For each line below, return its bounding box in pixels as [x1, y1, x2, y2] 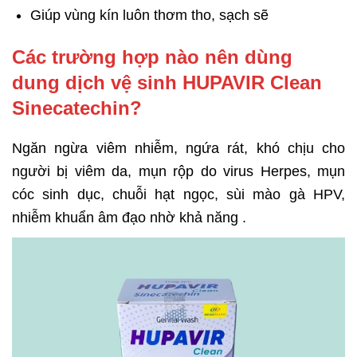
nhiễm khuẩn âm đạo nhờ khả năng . [12, 210, 246, 226]
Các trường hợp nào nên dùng [12, 46, 292, 69]
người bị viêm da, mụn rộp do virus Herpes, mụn [12, 163, 345, 180]
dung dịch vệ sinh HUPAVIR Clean [12, 72, 322, 94]
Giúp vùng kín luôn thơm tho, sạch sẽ [30, 7, 269, 24]
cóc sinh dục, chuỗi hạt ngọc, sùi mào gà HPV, [12, 186, 345, 203]
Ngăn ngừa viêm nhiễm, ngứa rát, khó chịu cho [12, 140, 345, 157]
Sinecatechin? [12, 97, 142, 120]
